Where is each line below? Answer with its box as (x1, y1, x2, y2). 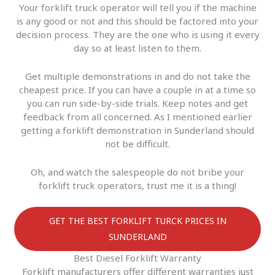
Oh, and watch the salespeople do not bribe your (31, 166, 244, 179)
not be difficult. (105, 137, 170, 150)
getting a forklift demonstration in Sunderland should (21, 124, 254, 137)
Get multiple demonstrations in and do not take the (25, 70, 250, 83)
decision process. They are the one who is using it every (15, 28, 260, 41)
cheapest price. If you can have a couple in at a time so (19, 83, 256, 96)
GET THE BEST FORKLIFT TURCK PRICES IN (48, 215, 227, 227)
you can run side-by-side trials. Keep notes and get (27, 97, 248, 110)
